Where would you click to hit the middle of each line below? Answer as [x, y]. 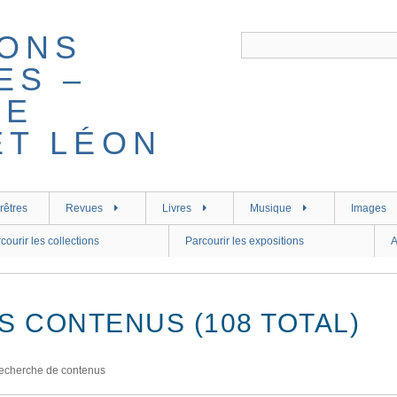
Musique [271, 208]
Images [369, 208]
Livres [176, 208]
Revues [84, 208]
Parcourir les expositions [245, 241]
